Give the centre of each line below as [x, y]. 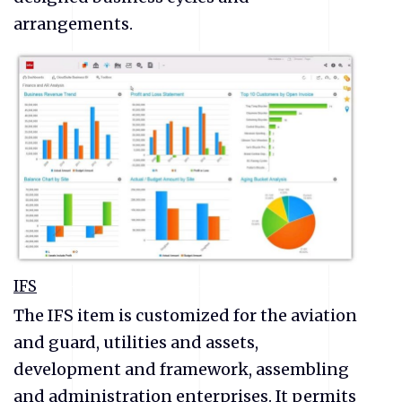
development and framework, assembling [181, 369]
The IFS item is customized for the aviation [185, 315]
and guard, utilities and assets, [136, 342]
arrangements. [75, 24]
